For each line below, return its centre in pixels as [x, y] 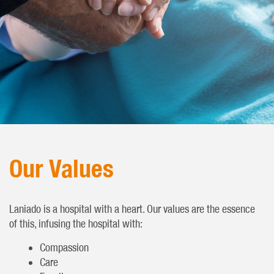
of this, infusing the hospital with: [76, 223]
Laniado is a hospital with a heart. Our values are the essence [132, 209]
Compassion [64, 247]
